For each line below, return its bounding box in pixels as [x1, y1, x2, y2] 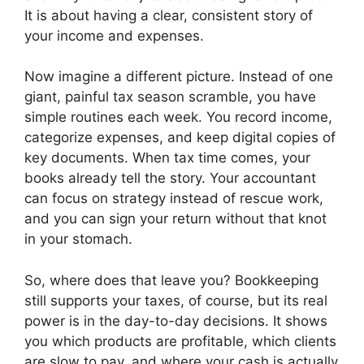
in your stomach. [24, 231, 132, 248]
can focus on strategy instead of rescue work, [24, 190, 323, 207]
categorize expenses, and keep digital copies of [24, 129, 336, 146]
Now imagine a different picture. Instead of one [24, 68, 333, 85]
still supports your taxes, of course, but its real [24, 292, 327, 309]
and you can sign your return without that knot [24, 210, 327, 227]
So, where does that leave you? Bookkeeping [24, 271, 318, 288]
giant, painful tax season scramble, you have [24, 89, 316, 106]
